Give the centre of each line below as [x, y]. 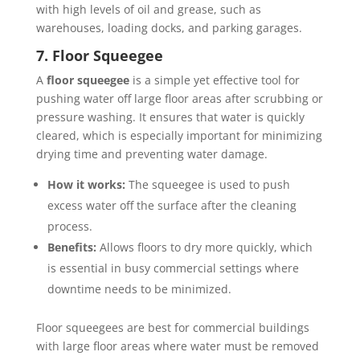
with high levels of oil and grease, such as [148, 10]
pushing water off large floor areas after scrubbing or [179, 99]
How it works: [86, 185]
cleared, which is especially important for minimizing [179, 136]
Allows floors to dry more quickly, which [204, 247]
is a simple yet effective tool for [214, 80]
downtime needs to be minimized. [139, 289]
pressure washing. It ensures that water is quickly [170, 117]
